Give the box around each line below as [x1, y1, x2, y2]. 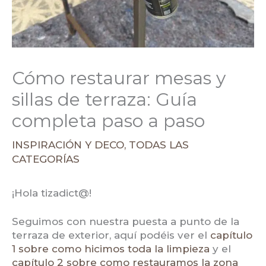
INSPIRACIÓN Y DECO [12, 138, 124, 151]
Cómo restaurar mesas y [12, 66, 226, 89]
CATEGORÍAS [12, 153, 80, 165]
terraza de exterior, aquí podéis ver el [12, 229, 210, 242]
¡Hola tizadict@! [12, 186, 91, 199]
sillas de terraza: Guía [12, 88, 197, 110]
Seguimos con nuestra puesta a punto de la [12, 216, 239, 228]
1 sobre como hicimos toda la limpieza [12, 243, 210, 255]
